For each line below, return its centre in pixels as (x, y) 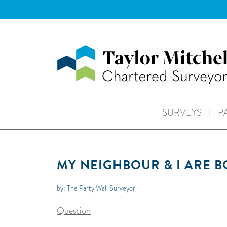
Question (74, 211)
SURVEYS (182, 112)
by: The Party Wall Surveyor (96, 188)
